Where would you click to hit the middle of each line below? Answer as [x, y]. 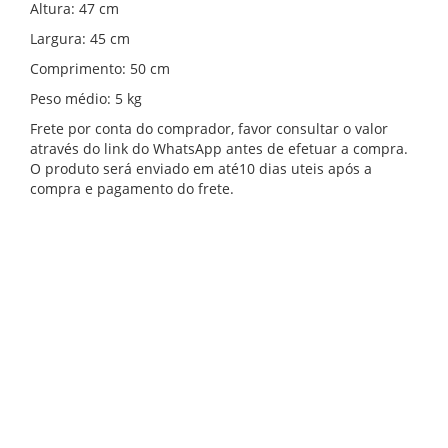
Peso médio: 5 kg [88, 99]
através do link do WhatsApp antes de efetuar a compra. [219, 149]
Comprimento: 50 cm [102, 69]
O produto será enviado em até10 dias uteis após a [201, 169]
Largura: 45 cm [82, 39]
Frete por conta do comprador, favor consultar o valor [209, 129]
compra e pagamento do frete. [132, 189]
